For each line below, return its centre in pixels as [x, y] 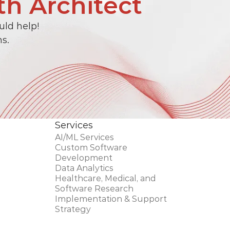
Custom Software [91, 148]
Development [84, 158]
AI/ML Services [84, 137]
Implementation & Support [111, 199]
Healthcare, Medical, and [105, 178]
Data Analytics [84, 168]
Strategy [73, 209]
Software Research [94, 189]
